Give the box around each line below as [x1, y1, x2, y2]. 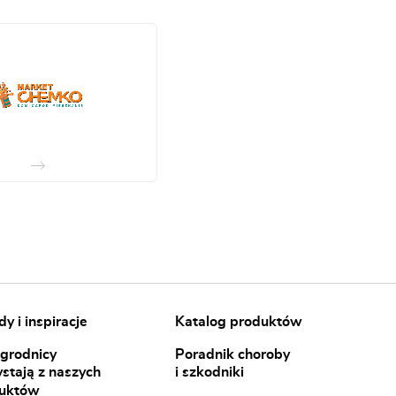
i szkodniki [175, 364, 244, 379]
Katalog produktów [175, 314, 302, 329]
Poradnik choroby [175, 346, 290, 362]
